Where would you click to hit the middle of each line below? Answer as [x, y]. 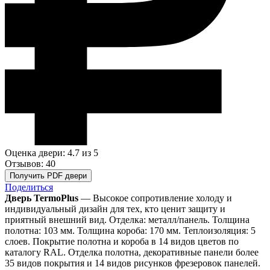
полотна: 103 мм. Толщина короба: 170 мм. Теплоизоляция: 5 [130, 230]
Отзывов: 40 [30, 163]
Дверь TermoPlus [42, 198]
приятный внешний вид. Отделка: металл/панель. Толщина [127, 219]
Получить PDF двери [48, 175]
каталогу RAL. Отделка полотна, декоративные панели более [132, 252]
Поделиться [29, 187]
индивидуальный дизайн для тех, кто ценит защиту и [115, 209]
